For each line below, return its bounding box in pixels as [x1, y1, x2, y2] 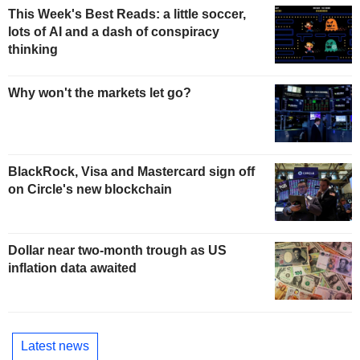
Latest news [21, 339, 89, 354]
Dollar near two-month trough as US [8, 243, 227, 257]
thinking [8, 43, 58, 57]
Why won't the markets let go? [8, 86, 191, 100]
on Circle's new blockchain [8, 182, 172, 196]
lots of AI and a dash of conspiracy [8, 25, 219, 39]
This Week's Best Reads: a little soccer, [8, 7, 246, 22]
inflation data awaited [8, 260, 137, 275]
